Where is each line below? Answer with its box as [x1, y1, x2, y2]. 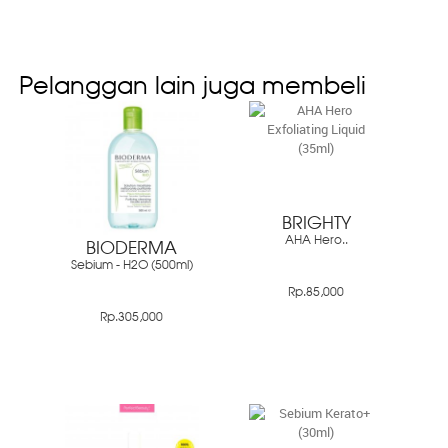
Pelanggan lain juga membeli [18, 76, 366, 100]
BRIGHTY [281, 216, 351, 234]
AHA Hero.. [284, 235, 348, 248]
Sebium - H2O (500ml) [70, 260, 193, 273]
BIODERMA [86, 241, 178, 259]
